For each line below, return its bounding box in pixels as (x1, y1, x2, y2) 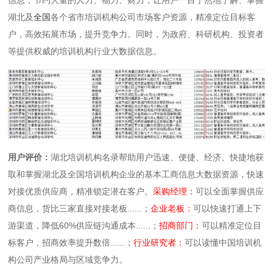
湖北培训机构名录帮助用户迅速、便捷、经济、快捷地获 (51, 152, 264, 162)
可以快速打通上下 (193, 203, 262, 213)
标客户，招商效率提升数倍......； (8, 237, 134, 247)
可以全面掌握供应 (196, 186, 264, 196)
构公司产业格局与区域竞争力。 (8, 254, 128, 264)
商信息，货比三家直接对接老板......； (8, 203, 151, 213)
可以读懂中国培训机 (185, 237, 262, 247)
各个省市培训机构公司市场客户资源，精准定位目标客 (51, 12, 256, 22)
